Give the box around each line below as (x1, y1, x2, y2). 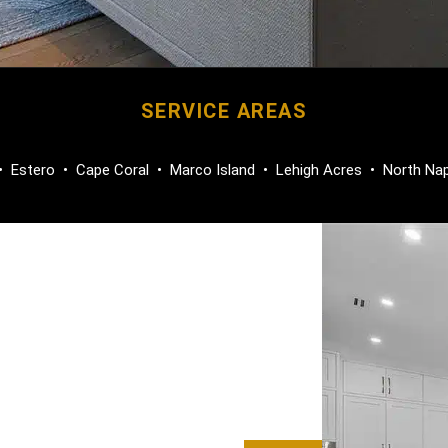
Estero (11, 160, 55, 179)
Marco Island (170, 160, 255, 179)
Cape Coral (76, 160, 149, 179)
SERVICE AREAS (140, 98, 308, 123)
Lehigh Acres (276, 160, 362, 179)
